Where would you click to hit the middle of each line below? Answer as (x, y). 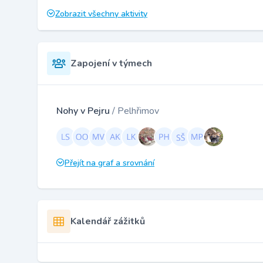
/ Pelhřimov (136, 111)
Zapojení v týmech (111, 64)
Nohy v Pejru (84, 111)
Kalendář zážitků (108, 222)
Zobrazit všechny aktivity (101, 14)
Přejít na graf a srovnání (109, 163)
